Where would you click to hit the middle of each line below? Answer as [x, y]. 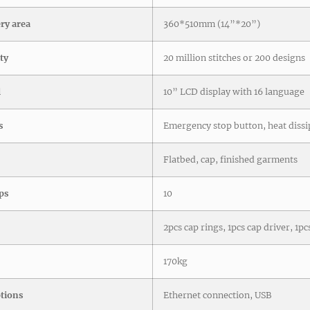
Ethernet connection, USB [217, 295]
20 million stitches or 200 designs [234, 58]
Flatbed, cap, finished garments [230, 160]
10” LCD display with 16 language [234, 92]
